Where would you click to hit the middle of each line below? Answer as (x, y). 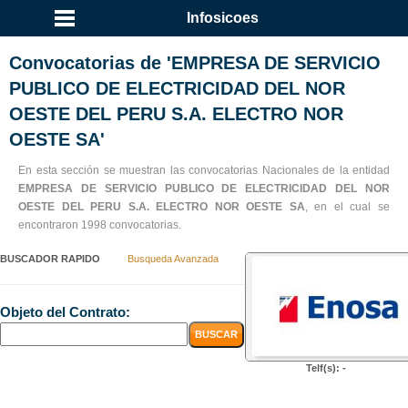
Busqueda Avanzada (173, 259)
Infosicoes (222, 18)
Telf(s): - (326, 368)
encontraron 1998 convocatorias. (100, 225)
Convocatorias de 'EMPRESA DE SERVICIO (195, 63)
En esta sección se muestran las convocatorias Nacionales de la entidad (204, 170)
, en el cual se (347, 207)
